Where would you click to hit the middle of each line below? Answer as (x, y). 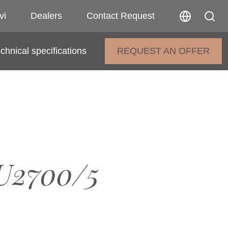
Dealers (46, 16)
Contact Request (121, 16)
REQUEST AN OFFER (163, 51)
